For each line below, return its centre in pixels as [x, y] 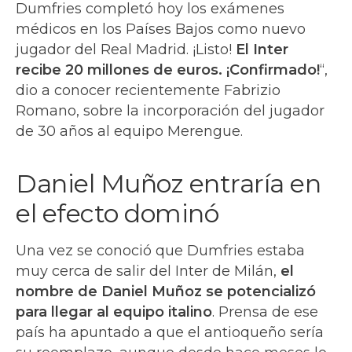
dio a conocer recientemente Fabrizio [148, 90]
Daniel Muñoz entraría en [168, 183]
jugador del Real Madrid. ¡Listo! [126, 49]
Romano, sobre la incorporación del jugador [170, 110]
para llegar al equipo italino [114, 312]
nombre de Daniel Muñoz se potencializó [166, 291]
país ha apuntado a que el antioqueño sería [170, 332]
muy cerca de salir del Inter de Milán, [148, 271]
